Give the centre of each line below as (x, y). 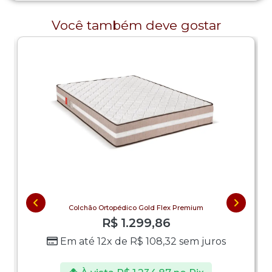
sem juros (201, 241)
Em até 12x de (95, 241)
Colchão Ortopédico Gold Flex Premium (136, 208)
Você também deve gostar (136, 25)
